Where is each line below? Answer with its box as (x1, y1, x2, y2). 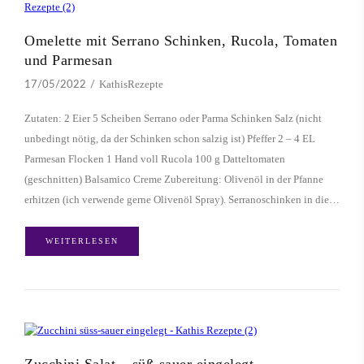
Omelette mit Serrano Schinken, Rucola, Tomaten (24, 32, 337, 50)
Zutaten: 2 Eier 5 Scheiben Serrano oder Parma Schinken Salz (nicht (24, 112, 322, 125)
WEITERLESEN (45, 236, 119, 246)
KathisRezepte (99, 78, 163, 91)
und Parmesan (24, 52, 112, 69)
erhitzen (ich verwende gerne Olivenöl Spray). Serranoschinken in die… (24, 193, 340, 206)
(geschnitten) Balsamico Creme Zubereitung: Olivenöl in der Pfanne (24, 173, 323, 186)
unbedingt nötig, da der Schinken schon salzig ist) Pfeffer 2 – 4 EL (24, 132, 315, 145)
